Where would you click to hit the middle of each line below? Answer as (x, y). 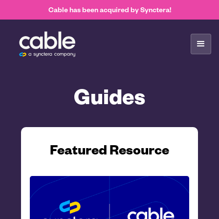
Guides (109, 96)
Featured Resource (109, 149)
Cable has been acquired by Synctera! (109, 10)
